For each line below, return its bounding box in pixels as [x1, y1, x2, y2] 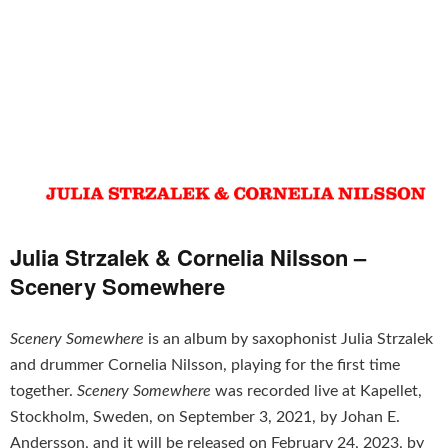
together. [10, 383, 77, 399]
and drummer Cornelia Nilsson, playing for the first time [10, 357, 400, 373]
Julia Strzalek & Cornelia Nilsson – [10, 241, 366, 273]
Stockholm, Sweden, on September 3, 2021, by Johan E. [10, 409, 400, 425]
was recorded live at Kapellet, [211, 383, 422, 399]
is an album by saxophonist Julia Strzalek [144, 331, 433, 347]
